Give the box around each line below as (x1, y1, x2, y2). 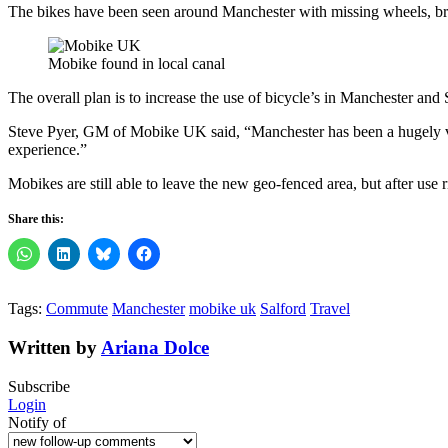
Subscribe (8, 377, 70, 395)
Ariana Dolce (101, 336, 209, 358)
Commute (46, 300, 108, 318)
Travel (310, 300, 350, 318)
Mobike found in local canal (48, 55, 225, 73)
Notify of (8, 413, 66, 431)
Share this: (8, 212, 64, 227)
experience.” (8, 141, 87, 159)
